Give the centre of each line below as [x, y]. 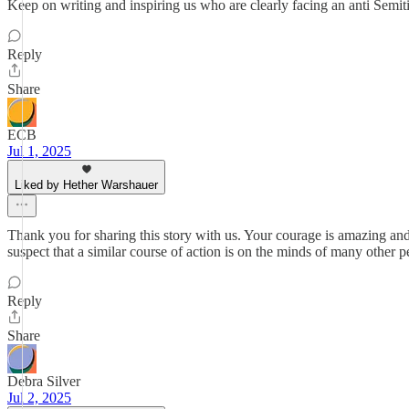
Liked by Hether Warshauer [86, 185]
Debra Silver [44, 381]
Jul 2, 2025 [39, 398]
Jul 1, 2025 [39, 151]
